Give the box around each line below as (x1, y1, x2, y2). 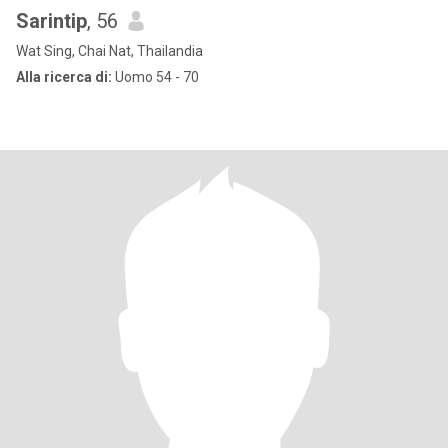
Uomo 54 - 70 (112, 69, 199, 85)
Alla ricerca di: (16, 69, 112, 85)
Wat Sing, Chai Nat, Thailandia (16, 43, 203, 59)
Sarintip (16, 9, 87, 33)
